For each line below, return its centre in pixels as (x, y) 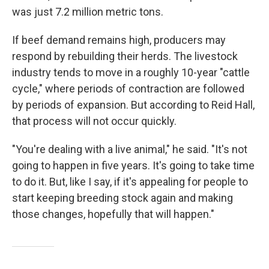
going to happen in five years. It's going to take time (133, 165)
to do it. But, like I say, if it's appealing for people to (130, 182)
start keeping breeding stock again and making (122, 198)
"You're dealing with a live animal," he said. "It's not (130, 149)
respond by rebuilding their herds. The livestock (125, 56)
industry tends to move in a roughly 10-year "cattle (131, 72)
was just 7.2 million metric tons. (88, 12)
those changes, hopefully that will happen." (113, 214)
